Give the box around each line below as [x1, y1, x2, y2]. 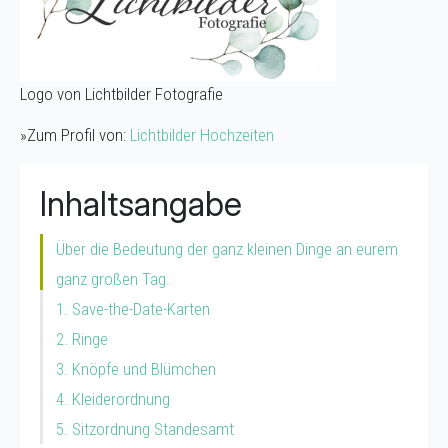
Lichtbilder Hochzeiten [130, 124, 274, 145]
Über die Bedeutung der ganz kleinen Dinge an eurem [56, 238, 398, 259]
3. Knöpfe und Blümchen [56, 358, 216, 379]
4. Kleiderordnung [56, 388, 170, 409]
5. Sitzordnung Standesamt [56, 418, 234, 439]
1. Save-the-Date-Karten [56, 298, 210, 319]
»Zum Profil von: [20, 124, 130, 145]
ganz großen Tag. [56, 268, 170, 289]
